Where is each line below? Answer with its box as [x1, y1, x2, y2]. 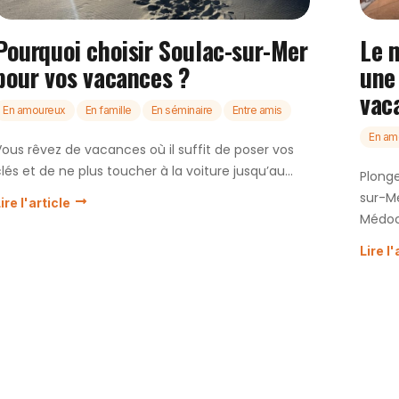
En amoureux [3, 103, 66, 118]
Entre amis [232, 103, 282, 118]
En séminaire [151, 103, 213, 118]
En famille [85, 103, 132, 118]
